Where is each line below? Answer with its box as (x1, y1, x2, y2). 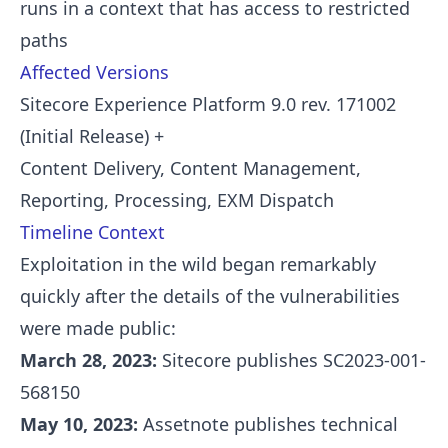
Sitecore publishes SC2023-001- (157, 347, 426, 372)
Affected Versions (20, 59, 169, 84)
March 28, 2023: (20, 347, 157, 372)
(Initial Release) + (20, 123, 164, 148)
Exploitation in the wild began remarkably (20, 251, 376, 276)
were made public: (20, 315, 176, 340)
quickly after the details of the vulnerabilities (20, 283, 400, 308)
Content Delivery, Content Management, (20, 155, 361, 180)
